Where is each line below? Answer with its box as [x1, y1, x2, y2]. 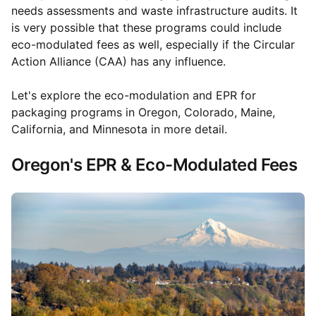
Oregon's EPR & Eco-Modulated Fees [11, 154, 298, 176]
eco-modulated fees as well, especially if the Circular [11, 37, 295, 52]
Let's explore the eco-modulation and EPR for [11, 88, 256, 103]
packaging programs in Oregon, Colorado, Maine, [11, 105, 275, 120]
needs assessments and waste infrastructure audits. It [11, 4, 298, 18]
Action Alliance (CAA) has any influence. [11, 54, 229, 69]
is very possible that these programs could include [11, 20, 281, 35]
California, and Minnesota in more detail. [11, 122, 227, 137]
